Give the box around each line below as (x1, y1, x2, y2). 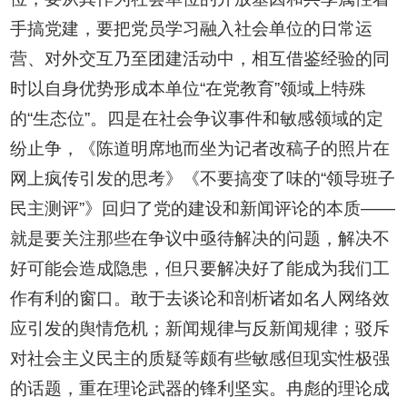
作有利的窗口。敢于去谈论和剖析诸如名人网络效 (10, 289, 391, 309)
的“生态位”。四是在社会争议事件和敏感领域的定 (10, 109, 384, 129)
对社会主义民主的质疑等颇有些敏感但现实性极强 (10, 349, 391, 369)
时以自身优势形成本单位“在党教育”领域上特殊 (10, 79, 367, 99)
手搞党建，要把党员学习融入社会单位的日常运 (10, 19, 373, 39)
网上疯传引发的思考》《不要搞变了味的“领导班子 (10, 169, 396, 189)
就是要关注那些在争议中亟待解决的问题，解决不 (10, 229, 391, 249)
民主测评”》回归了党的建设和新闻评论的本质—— (10, 199, 396, 219)
